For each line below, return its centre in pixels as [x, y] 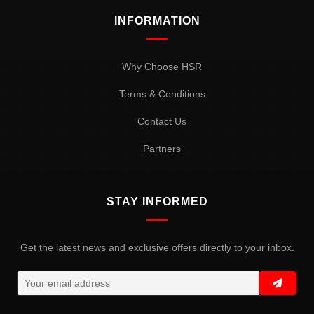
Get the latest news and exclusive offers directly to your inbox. [157, 247]
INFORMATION [157, 20]
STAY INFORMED [157, 201]
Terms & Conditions [162, 94]
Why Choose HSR [162, 66]
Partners [162, 148]
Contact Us [162, 121]
